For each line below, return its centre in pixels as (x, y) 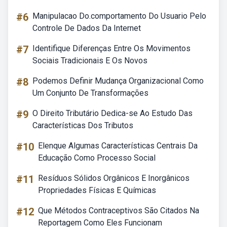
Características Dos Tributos (83, 125)
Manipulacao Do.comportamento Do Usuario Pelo (119, 16)
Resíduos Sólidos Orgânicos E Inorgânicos (114, 178)
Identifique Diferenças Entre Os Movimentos (111, 48)
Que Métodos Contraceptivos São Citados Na (119, 211)
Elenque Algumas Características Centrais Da (118, 146)
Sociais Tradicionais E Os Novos (90, 61)
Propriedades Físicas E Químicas (97, 190)
